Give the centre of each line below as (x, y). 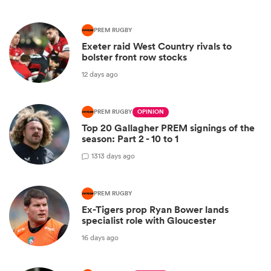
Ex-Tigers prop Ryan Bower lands (155, 210)
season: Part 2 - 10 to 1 (130, 139)
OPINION (151, 112)
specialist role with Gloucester (149, 221)
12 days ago (100, 74)
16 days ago (100, 237)
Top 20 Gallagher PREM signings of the (168, 128)
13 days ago (116, 155)
